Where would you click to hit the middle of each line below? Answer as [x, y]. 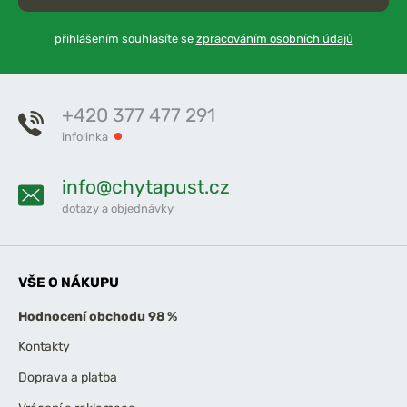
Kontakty [44, 347]
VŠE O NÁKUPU [69, 282]
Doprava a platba [68, 378]
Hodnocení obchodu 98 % [98, 316]
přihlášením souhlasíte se [125, 38]
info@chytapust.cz [146, 186]
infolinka [85, 136]
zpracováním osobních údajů [274, 38]
